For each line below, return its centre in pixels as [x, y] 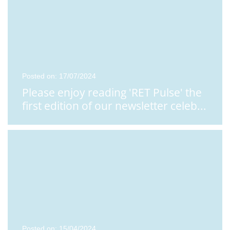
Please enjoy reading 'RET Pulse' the [112, 92]
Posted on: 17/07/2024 [59, 76]
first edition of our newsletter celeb [110, 106]
